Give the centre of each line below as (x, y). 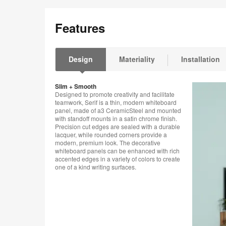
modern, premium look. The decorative (108, 143)
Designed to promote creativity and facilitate (115, 94)
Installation (201, 59)
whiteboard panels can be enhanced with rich (117, 151)
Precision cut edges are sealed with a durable (118, 127)
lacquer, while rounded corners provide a (111, 135)
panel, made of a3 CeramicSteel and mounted (118, 110)
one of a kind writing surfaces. (96, 167)
